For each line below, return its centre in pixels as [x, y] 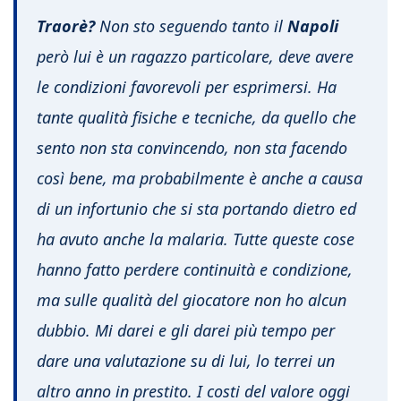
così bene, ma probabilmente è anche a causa [200, 179]
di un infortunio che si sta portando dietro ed [196, 209]
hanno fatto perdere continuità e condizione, [195, 270]
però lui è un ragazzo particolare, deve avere [195, 57]
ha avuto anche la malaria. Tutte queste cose [196, 239]
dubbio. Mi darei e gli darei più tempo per [186, 331]
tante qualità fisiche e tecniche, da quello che [196, 118]
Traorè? [66, 26]
